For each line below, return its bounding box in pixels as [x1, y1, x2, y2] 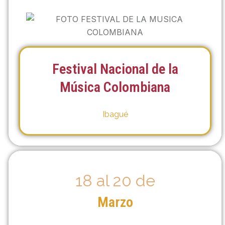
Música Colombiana [60, 79, 170, 95]
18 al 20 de [75, 171, 155, 190]
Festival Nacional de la [52, 61, 178, 77]
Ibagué [102, 109, 128, 119]
